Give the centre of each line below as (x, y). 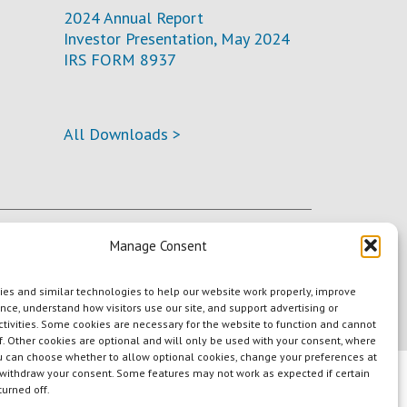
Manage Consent (159, 245)
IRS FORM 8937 (119, 59)
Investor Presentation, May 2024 (176, 38)
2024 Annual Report (133, 17)
